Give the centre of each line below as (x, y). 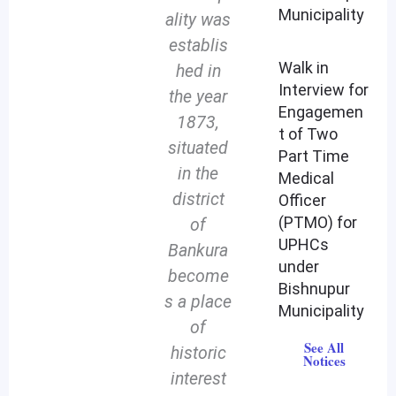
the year (198, 97)
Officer (303, 201)
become (198, 277)
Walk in (304, 68)
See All (324, 348)
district (198, 200)
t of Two (308, 134)
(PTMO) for (318, 223)
